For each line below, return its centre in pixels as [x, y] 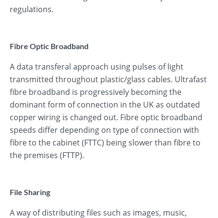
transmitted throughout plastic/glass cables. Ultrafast [108, 79]
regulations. [32, 9]
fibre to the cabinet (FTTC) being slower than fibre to [105, 143]
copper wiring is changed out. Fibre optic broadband [106, 117]
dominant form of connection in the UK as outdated [105, 105]
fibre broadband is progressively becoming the [96, 92]
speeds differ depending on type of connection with [104, 130]
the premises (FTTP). [47, 155]
